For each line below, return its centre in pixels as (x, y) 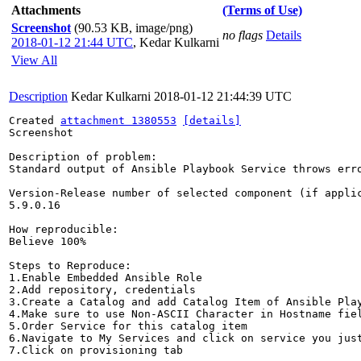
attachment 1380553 (118, 120)
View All (34, 60)
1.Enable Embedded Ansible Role (106, 278)
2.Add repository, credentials (102, 290)
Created (35, 120)
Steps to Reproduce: (70, 266)
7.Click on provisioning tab (96, 350)
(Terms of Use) (262, 10)
